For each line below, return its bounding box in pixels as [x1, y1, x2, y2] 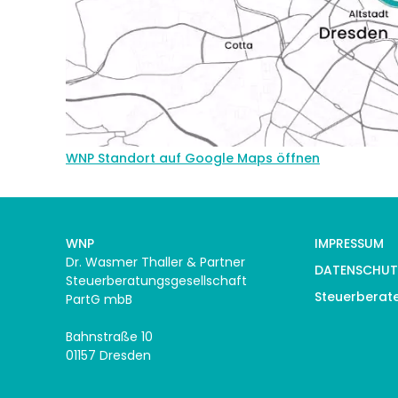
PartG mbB [66, 290, 132, 308]
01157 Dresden [66, 346, 151, 364]
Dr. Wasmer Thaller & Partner [66, 252, 245, 271]
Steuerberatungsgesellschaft [66, 271, 247, 290]
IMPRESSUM [314, 234, 385, 252]
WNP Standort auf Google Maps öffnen [66, 149, 320, 168]
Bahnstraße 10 [66, 327, 153, 346]
